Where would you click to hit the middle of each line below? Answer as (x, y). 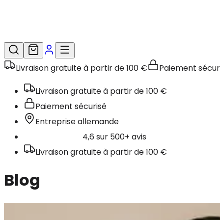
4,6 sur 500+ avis (114, 137)
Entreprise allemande (77, 121)
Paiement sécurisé (71, 106)
